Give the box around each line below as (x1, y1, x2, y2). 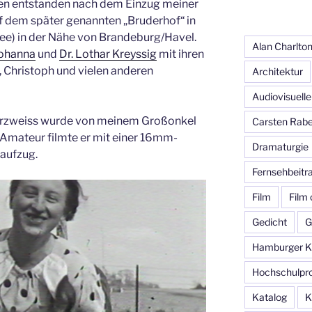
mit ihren (157, 47, 204, 61)
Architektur (251, 65, 303, 78)
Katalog (251, 291, 287, 304)
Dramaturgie (251, 141, 309, 153)
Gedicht (251, 216, 287, 228)
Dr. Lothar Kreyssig (59, 47, 157, 61)
